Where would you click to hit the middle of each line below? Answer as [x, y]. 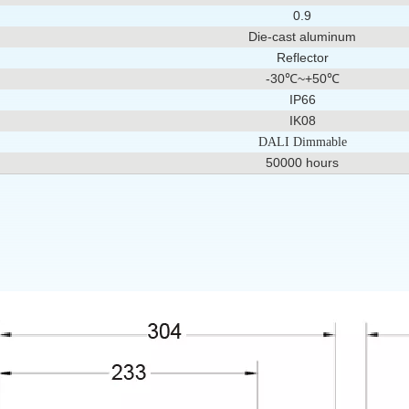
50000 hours [302, 162]
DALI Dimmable [302, 142]
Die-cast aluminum [302, 36]
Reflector [302, 57]
